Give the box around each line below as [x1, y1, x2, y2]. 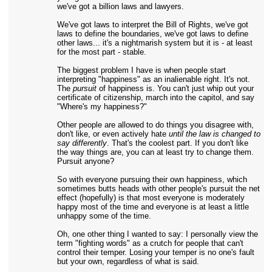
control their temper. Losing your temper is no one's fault [56, 248, 254, 257]
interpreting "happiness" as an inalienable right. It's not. [56, 75, 250, 84]
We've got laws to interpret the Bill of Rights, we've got [56, 20, 248, 29]
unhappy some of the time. [56, 211, 151, 220]
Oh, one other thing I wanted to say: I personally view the [56, 229, 258, 239]
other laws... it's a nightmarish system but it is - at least [56, 38, 253, 47]
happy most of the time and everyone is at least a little [56, 202, 249, 211]
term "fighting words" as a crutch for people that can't [56, 239, 243, 248]
